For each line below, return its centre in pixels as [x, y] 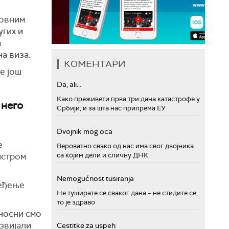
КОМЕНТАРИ [95, 64]
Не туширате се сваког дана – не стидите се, [127, 193]
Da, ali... [69, 84]
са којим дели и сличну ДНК [102, 155]
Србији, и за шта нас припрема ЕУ [111, 108]
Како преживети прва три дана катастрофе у [128, 99]
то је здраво [76, 202]
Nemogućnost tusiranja [95, 178]
